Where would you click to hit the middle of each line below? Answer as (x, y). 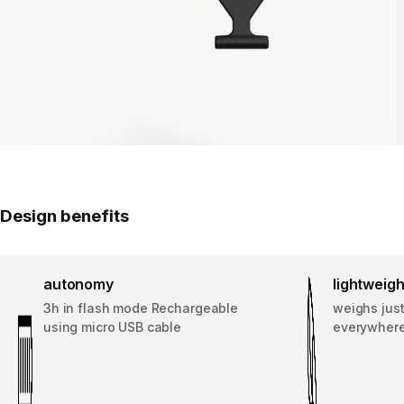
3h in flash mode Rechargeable (141, 308)
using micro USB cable (113, 327)
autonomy (78, 285)
